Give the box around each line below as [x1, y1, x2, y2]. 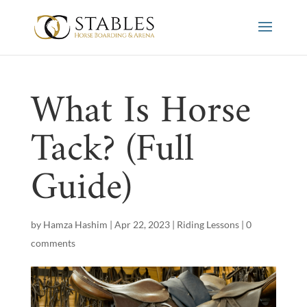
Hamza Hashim [42, 219, 108, 230]
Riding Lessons [176, 219, 239, 230]
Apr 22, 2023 [114, 219, 170, 230]
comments [30, 237, 75, 249]
